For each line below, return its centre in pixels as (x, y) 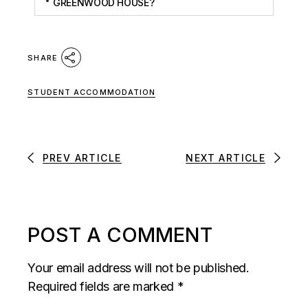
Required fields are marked (102, 286)
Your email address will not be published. (139, 267)
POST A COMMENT (120, 234)
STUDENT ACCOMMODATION (92, 92)
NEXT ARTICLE (226, 157)
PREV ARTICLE (82, 157)
